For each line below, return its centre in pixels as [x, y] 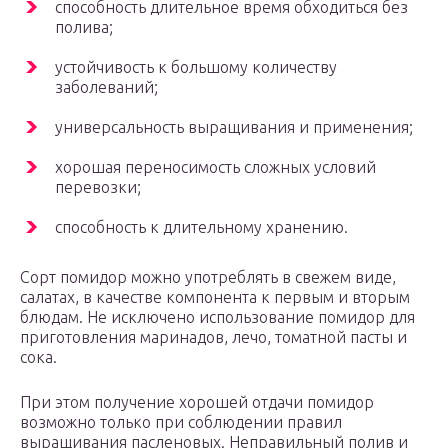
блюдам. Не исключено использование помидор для [217, 317]
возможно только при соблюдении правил [181, 422]
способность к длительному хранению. [201, 227]
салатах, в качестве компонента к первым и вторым [215, 297]
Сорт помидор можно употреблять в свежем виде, [208, 277]
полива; [84, 27]
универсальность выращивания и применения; [234, 127]
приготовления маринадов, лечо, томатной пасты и [213, 337]
